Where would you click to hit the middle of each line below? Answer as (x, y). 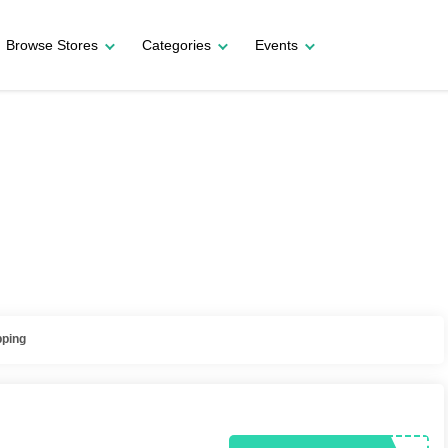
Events (276, 44)
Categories (176, 44)
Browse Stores (52, 44)
